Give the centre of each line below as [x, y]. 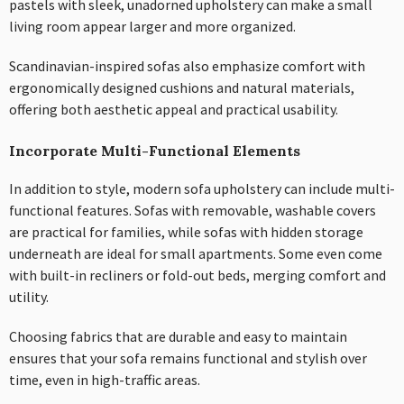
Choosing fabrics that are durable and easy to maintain [178, 336]
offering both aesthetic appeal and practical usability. [174, 109]
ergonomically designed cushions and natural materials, [182, 87]
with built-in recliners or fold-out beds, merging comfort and [197, 275]
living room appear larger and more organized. [152, 26]
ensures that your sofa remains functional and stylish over [188, 358]
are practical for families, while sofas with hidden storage [186, 231]
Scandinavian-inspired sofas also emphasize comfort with [187, 65]
